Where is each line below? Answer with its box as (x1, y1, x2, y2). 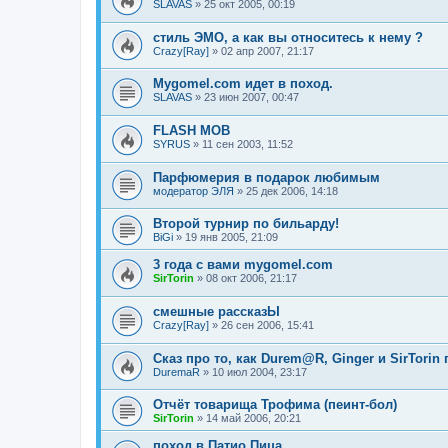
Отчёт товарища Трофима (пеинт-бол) (153, 397, 397, 413)
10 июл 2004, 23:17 (212, 365, 307, 378)
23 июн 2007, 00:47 (204, 91, 299, 104)
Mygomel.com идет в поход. (153, 76, 333, 92)
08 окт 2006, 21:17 (206, 272, 297, 285)
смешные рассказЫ (153, 304, 280, 320)
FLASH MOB (153, 123, 230, 139)
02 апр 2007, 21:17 (221, 44, 314, 57)
